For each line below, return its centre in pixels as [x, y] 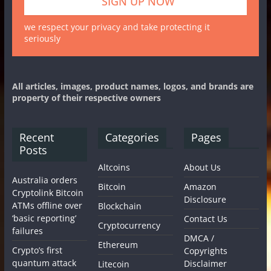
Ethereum [118, 244]
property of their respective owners [86, 97]
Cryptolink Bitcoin [47, 192]
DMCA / [199, 238]
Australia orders [44, 180]
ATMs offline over [47, 205]
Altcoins [114, 167]
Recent [36, 137]
